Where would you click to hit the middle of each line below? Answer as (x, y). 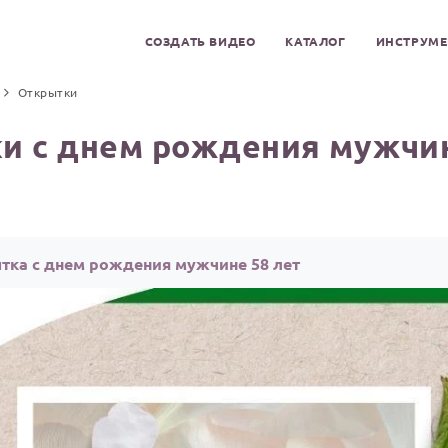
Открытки (47, 92)
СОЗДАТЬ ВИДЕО (200, 41)
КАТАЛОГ (315, 41)
